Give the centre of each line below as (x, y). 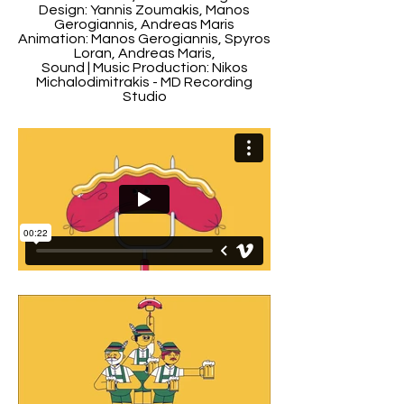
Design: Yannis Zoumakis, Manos (144, 10)
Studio (144, 96)
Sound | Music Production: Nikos (144, 68)
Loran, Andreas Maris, (144, 53)
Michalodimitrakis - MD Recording (144, 82)
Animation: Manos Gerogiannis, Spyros (144, 39)
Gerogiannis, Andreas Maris (144, 24)
